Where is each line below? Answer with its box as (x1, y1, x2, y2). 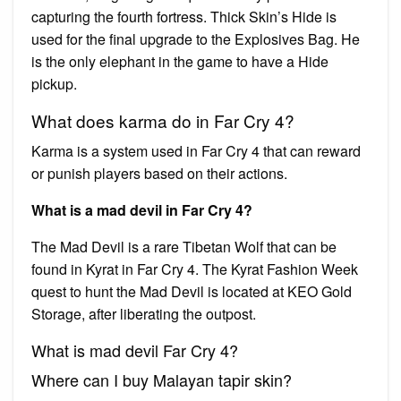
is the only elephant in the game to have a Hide (31, 50, 328, 72)
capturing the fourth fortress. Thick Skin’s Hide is (31, 5, 337, 27)
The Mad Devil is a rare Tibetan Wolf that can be (31, 235, 337, 257)
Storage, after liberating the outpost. (31, 303, 256, 324)
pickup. (31, 73, 77, 94)
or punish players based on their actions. (31, 162, 287, 183)
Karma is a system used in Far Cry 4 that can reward (31, 140, 361, 161)
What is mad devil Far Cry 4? (31, 337, 238, 362)
